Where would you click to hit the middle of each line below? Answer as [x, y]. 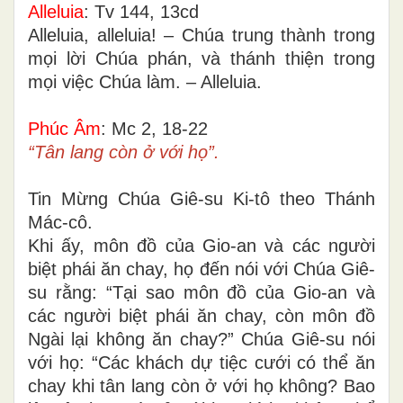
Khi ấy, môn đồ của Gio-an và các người [201, 246]
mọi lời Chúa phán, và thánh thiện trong [201, 59]
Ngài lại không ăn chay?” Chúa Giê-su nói [201, 340]
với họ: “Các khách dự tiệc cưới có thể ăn [201, 363]
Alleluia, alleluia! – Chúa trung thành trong [201, 36]
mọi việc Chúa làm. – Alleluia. [145, 82]
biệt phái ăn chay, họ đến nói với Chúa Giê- [201, 269]
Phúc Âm [64, 129]
